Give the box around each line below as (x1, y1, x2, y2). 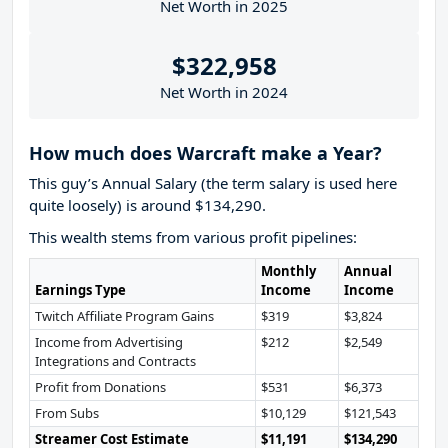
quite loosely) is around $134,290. (29, 195, 266, 216)
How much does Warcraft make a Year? (29, 141, 382, 166)
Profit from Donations (34, 378, 166, 397)
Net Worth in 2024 (160, 82, 288, 103)
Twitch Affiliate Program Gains (34, 307, 214, 326)
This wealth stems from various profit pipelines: (29, 227, 357, 248)
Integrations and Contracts (34, 352, 196, 371)
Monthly (260, 262, 316, 281)
